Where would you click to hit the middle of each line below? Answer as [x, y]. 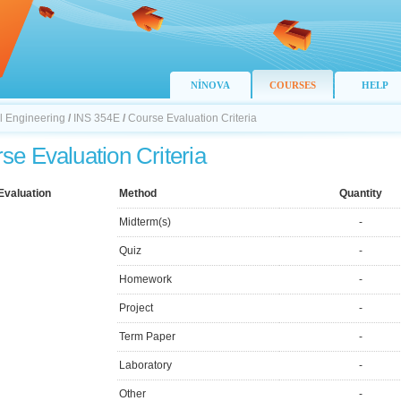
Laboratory [145, 365]
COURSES [293, 85]
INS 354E [97, 118]
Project [136, 308]
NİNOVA [210, 85]
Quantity [360, 193]
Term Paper [147, 337]
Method [138, 193]
